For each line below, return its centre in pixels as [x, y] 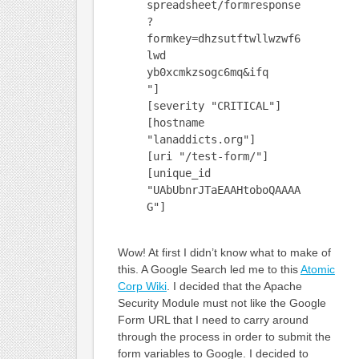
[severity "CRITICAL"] [214, 105]
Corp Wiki [142, 286]
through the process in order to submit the [224, 336]
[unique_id [178, 173]
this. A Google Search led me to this [209, 269]
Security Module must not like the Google [222, 303]
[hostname [175, 122]
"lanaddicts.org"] [201, 139]
